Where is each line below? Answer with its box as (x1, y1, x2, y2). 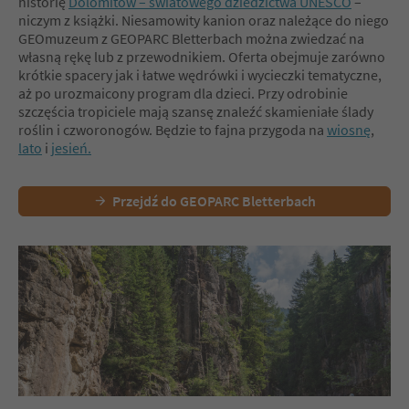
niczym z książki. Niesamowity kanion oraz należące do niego (18, 10, 389, 29)
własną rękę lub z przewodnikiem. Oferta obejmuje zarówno (18, 47, 385, 66)
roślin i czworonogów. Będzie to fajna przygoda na (18, 120, 327, 139)
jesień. (51, 138, 91, 157)
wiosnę (327, 120, 371, 139)
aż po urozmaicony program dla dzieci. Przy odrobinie (18, 83, 348, 102)
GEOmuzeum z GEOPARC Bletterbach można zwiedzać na (18, 28, 364, 47)
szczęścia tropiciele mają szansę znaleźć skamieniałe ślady (18, 101, 373, 121)
